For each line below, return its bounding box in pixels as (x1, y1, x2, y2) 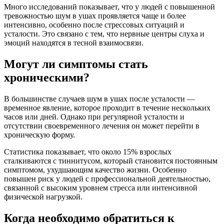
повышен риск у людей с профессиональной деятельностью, (4, 174, 210, 183)
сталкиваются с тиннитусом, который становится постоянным (4, 156, 217, 165)
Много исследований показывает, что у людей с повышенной (4, 2, 215, 11)
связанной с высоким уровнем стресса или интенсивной (4, 183, 197, 192)
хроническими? (4, 70, 89, 84)
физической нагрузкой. (4, 192, 82, 201)
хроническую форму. (4, 130, 75, 139)
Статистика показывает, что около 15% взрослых (4, 147, 171, 156)
